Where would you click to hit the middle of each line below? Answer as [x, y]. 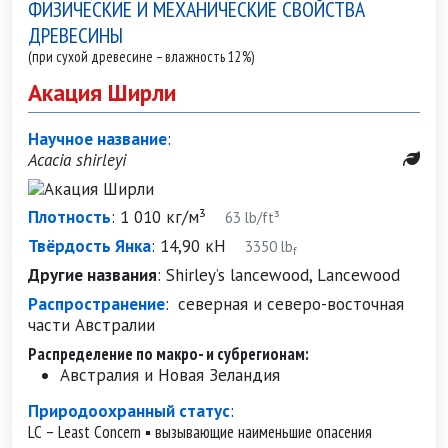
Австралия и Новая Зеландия [170, 375]
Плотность [69, 217]
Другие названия [92, 275]
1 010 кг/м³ [163, 217]
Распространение [96, 304]
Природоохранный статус [129, 411]
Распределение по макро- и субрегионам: [168, 354]
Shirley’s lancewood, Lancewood [283, 275]
